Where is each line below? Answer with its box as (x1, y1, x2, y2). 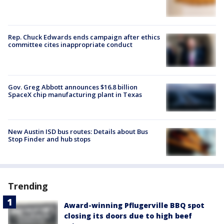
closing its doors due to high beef (64, 211, 192, 221)
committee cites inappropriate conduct (8, 40, 132, 49)
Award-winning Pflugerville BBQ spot (64, 200, 204, 210)
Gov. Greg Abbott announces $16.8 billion (8, 82, 137, 91)
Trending (8, 180, 48, 192)
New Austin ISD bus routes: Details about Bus (8, 126, 148, 136)
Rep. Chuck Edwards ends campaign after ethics (8, 32, 160, 41)
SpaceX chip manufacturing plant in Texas (8, 89, 142, 99)
